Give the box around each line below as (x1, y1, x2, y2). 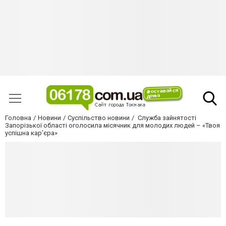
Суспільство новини (68, 114, 130, 122)
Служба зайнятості (136, 114, 196, 122)
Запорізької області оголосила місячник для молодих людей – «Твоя (5, 122, 220, 130)
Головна (5, 114, 31, 122)
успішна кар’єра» (5, 129, 58, 137)
